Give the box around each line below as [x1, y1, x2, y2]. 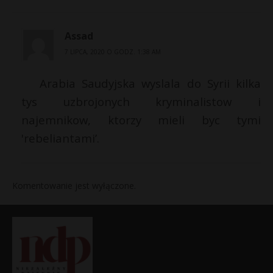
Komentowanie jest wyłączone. [12, 180, 136, 192]
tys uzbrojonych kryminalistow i [21, 94, 261, 110]
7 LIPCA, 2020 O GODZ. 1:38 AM [65, 48, 161, 57]
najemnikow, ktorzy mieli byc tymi [21, 112, 261, 128]
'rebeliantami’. [21, 130, 99, 146]
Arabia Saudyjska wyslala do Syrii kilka [40, 76, 261, 91]
